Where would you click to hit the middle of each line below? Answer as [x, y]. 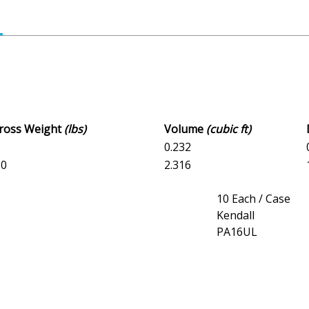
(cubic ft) [229, 129]
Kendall [236, 216]
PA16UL [237, 232]
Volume [185, 129]
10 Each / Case [253, 199]
